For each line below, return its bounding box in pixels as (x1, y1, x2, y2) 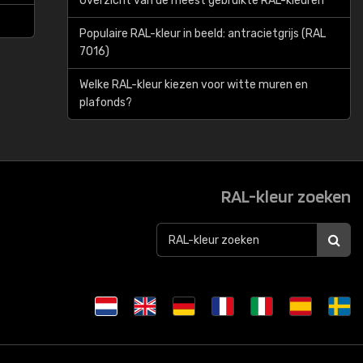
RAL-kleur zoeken (221, 186, 351, 207)
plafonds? (79, 96, 132, 109)
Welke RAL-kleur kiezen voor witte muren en (79, 78, 308, 92)
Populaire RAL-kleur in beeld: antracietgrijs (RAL (79, 27, 326, 41)
